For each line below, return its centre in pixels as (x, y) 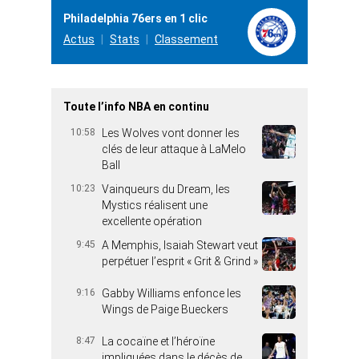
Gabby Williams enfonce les (171, 293)
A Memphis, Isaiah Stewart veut (180, 245)
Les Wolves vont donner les (171, 133)
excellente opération (152, 221)
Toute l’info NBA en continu (136, 106)
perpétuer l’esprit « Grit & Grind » (180, 261)
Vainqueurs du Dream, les (166, 189)
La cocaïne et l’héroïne (158, 341)
